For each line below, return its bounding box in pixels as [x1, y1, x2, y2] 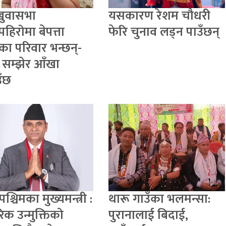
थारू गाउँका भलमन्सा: [108, 189, 211, 210]
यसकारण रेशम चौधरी [108, 6, 211, 27]
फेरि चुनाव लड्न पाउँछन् [108, 22, 220, 43]
